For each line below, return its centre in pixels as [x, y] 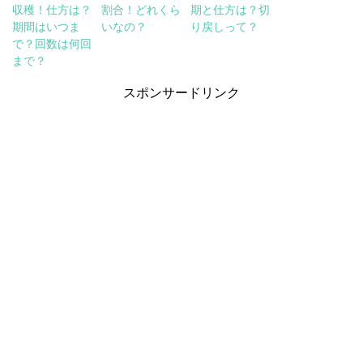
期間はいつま [46, 27]
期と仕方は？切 [230, 10]
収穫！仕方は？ [52, 10]
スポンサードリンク [181, 93]
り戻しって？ [224, 27]
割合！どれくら [141, 10]
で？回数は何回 [52, 44]
